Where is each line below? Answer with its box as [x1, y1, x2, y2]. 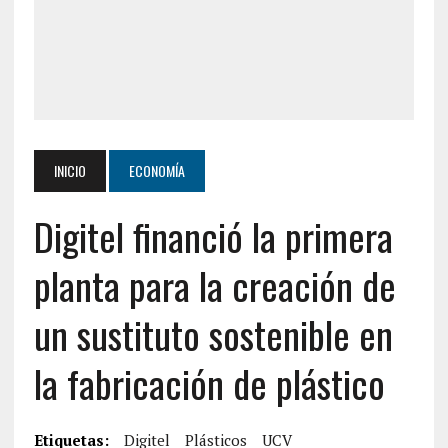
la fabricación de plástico [33, 355, 385, 411]
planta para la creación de [33, 257, 396, 313]
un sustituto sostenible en [33, 306, 393, 362]
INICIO [53, 160, 86, 181]
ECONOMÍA [128, 160, 185, 181]
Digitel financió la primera [33, 208, 393, 264]
